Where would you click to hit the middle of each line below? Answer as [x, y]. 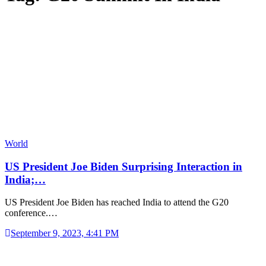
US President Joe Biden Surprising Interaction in [123, 166]
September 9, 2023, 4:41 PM [65, 233]
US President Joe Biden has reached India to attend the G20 [117, 202]
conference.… [31, 213]
